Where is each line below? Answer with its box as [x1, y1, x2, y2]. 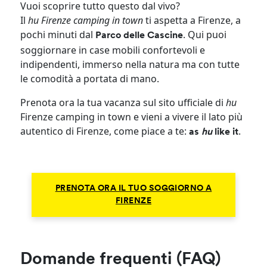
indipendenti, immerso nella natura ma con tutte [20, 58, 240, 72]
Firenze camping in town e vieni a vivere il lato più [20, 110, 243, 124]
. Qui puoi [183, 28, 227, 42]
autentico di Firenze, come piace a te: [20, 125, 190, 138]
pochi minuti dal [20, 28, 96, 42]
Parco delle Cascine [95, 31, 184, 41]
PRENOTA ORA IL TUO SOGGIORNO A [55, 184, 212, 194]
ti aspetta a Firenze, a [143, 14, 241, 27]
